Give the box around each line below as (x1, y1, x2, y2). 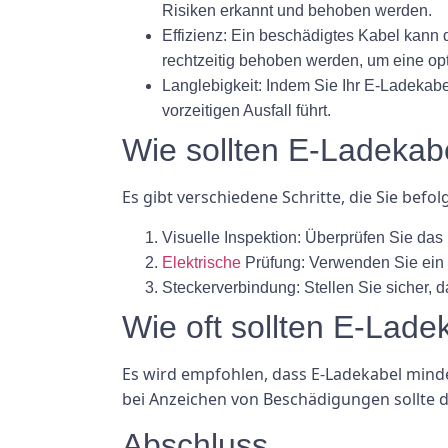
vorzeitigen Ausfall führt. (162, 102, 331, 120)
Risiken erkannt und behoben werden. (162, 2, 432, 20)
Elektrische (162, 253, 241, 271)
